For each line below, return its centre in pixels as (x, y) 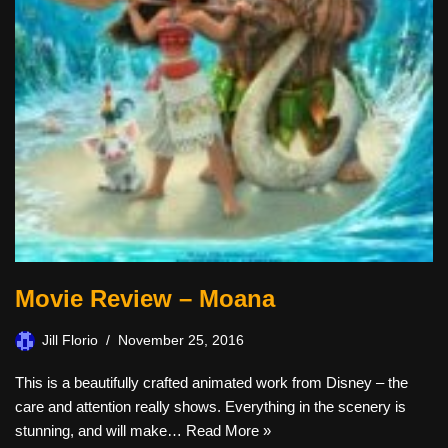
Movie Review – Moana (145, 299)
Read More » (228, 431)
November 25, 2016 (181, 341)
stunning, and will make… (100, 431)
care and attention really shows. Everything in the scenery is (210, 407)
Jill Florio (70, 341)
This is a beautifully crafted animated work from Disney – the (211, 383)
